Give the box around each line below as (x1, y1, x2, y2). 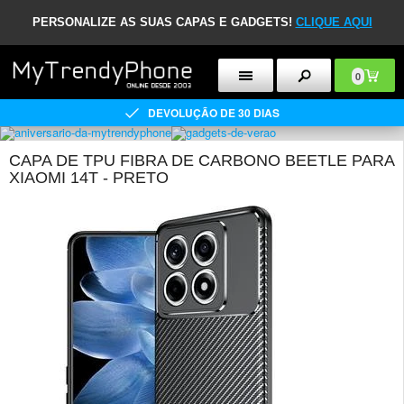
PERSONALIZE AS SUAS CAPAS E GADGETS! (32, 15, 296, 29)
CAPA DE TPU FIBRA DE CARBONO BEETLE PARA (9, 151, 394, 170)
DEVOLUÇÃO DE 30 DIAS (147, 105, 280, 121)
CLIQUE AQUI (295, 15, 372, 29)
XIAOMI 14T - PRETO (9, 169, 169, 187)
